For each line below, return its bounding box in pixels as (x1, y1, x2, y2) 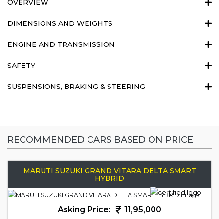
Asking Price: (58, 205, 113, 215)
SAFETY (7, 61, 35, 70)
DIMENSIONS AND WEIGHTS (7, 19, 112, 28)
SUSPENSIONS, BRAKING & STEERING (7, 82, 145, 91)
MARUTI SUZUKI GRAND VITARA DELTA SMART (23, 166, 196, 175)
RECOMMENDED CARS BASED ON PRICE (7, 134, 193, 145)
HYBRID (95, 174, 124, 183)
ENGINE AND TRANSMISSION (7, 40, 115, 49)
